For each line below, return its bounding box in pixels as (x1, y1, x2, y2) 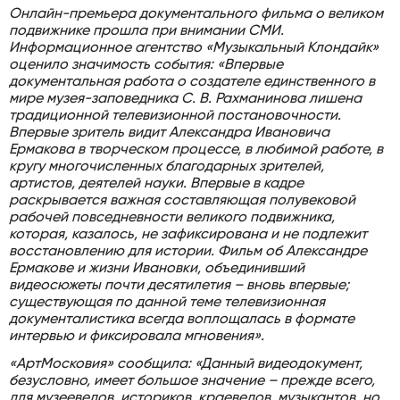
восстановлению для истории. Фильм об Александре (9, 245, 367, 260)
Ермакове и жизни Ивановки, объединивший (9, 262, 304, 277)
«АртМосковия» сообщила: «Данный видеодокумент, (9, 357, 362, 372)
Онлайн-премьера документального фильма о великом (9, 7, 383, 22)
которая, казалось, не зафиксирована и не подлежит (9, 228, 367, 243)
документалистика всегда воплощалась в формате (9, 312, 354, 328)
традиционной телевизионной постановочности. (9, 109, 341, 124)
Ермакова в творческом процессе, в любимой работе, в (9, 143, 383, 158)
